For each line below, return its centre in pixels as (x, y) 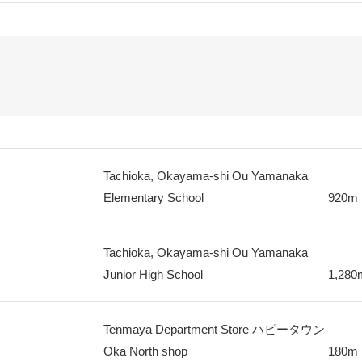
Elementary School (153, 198)
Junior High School (153, 274)
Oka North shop (145, 351)
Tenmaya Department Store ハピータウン (214, 329)
